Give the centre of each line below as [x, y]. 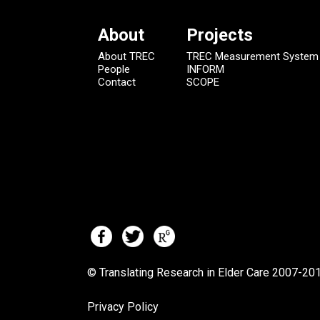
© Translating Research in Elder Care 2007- [195, 272]
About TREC [126, 57]
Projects [220, 35]
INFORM [206, 70]
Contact [117, 82]
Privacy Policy [123, 306]
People [114, 70]
